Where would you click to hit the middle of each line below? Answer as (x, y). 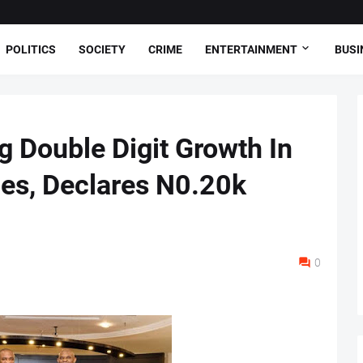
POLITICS (31, 49)
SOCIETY (102, 49)
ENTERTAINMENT (251, 49)
